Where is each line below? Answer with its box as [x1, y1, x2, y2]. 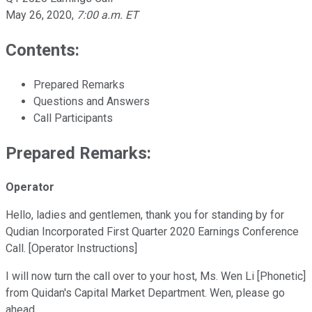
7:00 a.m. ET [77, 8, 139, 22]
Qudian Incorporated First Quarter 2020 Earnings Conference [6, 225, 299, 239]
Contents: [6, 40, 79, 60]
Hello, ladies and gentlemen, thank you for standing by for [6, 208, 284, 222]
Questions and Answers [33, 94, 150, 108]
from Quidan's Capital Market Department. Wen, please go [6, 286, 285, 300]
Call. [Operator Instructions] [6, 242, 137, 256]
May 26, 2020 [6, 8, 72, 22]
